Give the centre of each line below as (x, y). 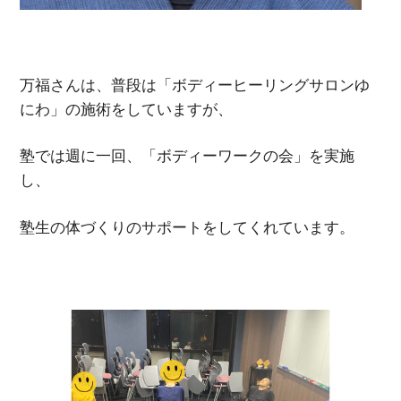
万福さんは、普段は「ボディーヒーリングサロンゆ (195, 85)
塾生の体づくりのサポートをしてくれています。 (188, 227)
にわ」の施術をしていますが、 (127, 109)
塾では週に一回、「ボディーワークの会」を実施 (188, 156)
